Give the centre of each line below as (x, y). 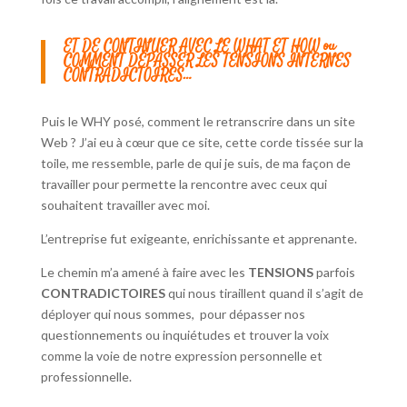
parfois (334, 273)
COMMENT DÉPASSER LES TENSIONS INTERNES (207, 62)
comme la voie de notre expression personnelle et (181, 356)
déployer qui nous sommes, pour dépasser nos (173, 314)
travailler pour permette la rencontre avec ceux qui (184, 184)
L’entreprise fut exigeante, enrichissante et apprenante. (199, 239)
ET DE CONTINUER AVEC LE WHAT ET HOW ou (199, 47)
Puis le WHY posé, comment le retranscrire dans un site (198, 122)
